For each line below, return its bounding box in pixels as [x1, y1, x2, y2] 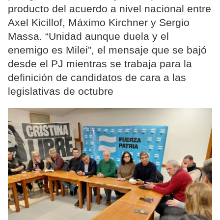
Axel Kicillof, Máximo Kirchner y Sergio [8, 17, 190, 28]
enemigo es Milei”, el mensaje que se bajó [8, 44, 207, 56]
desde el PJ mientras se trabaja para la [8, 58, 192, 70]
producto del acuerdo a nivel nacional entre [8, 3, 211, 15]
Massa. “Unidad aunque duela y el [8, 30, 169, 42]
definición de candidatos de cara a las [8, 72, 186, 83]
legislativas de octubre [8, 85, 113, 97]
